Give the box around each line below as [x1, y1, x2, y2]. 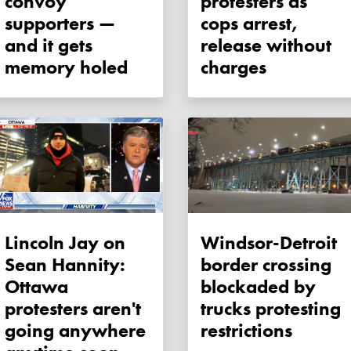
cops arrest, [201, 11, 298, 36]
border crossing [201, 252, 331, 277]
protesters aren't [5, 296, 141, 321]
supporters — [5, 11, 115, 36]
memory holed [5, 55, 128, 80]
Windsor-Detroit [201, 230, 337, 255]
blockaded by [201, 274, 316, 299]
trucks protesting [201, 296, 341, 321]
